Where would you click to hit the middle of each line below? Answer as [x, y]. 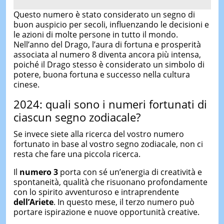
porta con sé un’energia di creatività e [130, 172]
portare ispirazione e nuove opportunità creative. [106, 212]
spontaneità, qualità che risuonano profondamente [110, 182]
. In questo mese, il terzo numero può [124, 202]
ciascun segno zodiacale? [77, 117]
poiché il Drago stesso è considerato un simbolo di [109, 65]
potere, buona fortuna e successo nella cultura [101, 75]
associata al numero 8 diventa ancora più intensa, [107, 55]
